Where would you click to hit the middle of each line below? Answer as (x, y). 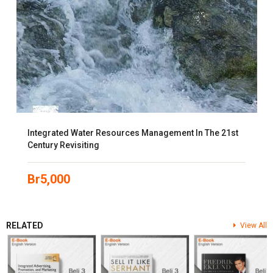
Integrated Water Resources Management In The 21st (133, 133)
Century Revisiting (63, 145)
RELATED (25, 225)
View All (253, 225)
